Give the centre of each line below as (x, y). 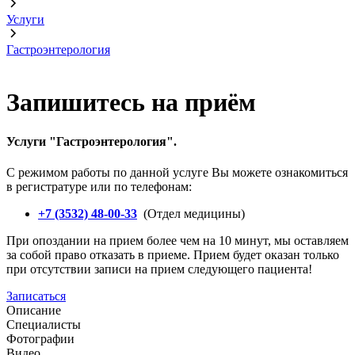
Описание (34, 310)
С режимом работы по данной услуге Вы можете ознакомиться (177, 172)
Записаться (36, 296)
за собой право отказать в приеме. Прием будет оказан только (173, 254)
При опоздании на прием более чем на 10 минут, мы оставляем (177, 240)
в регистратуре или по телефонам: (99, 186)
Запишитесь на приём (131, 103)
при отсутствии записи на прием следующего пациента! (159, 269)
